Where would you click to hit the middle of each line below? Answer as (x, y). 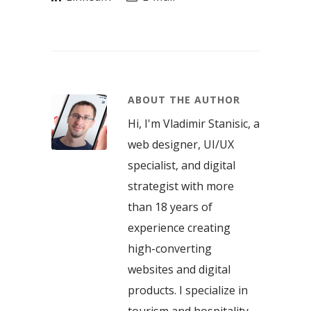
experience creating (179, 227)
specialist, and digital (182, 165)
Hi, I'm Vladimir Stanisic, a (194, 123)
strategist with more (181, 186)
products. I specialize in (188, 290)
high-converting (170, 248)
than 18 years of (170, 207)
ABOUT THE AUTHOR (184, 99)
